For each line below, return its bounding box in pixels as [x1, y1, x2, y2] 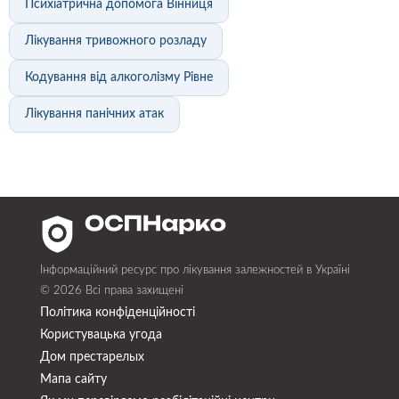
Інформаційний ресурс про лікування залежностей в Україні [40, 265, 350, 277]
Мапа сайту [40, 373, 107, 387]
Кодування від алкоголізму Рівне [25, 71, 213, 85]
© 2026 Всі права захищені [40, 285, 183, 297]
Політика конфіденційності [40, 306, 195, 320]
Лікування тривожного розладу [25, 35, 207, 48]
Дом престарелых [40, 351, 144, 364]
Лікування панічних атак [25, 108, 164, 121]
